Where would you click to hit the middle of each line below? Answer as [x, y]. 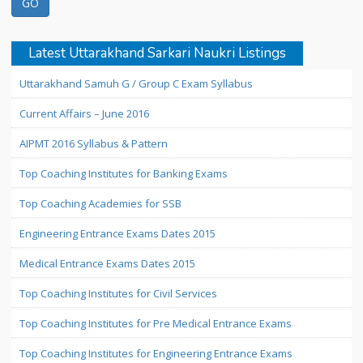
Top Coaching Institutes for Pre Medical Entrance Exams [156, 323]
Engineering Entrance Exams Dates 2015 [117, 233]
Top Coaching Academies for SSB [100, 203]
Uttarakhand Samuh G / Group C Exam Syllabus [136, 83]
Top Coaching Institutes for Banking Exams [124, 173]
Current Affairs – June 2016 [84, 113]
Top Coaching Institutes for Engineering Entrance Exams [156, 353]
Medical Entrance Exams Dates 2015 [107, 263]
